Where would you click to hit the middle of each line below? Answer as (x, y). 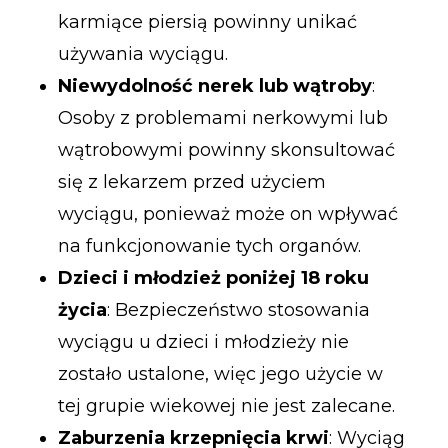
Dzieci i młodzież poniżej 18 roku (213, 277)
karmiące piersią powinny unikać (207, 21)
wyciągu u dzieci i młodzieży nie (203, 341)
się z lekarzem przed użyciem (191, 181)
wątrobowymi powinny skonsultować (226, 149)
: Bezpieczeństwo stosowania (238, 309)
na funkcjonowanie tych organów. (209, 245)
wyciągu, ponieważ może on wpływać (227, 213)
